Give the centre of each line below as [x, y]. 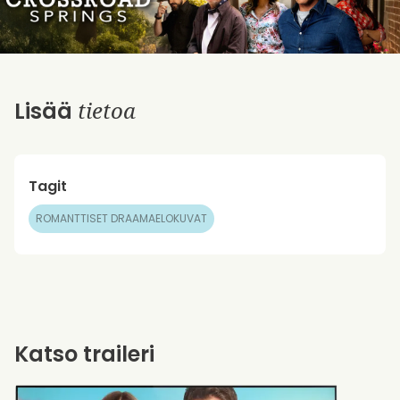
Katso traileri [84, 354]
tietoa [107, 110]
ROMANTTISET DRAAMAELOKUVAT [121, 218]
